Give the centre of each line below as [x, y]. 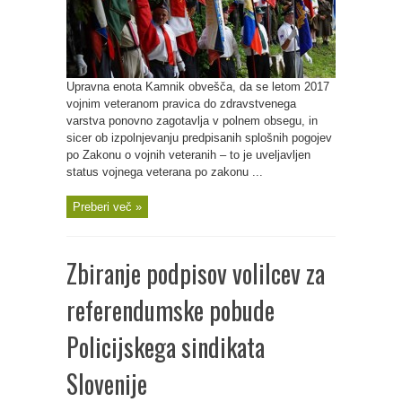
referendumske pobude [170, 310]
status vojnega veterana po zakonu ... [165, 172]
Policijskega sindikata [166, 347]
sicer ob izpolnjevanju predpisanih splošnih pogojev [199, 138]
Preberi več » [107, 207]
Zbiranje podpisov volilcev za [196, 273]
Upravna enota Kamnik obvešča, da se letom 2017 [198, 87]
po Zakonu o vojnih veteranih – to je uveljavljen [188, 155]
